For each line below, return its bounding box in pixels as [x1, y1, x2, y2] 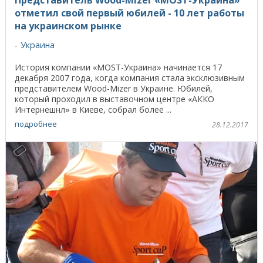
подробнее [15, 119, 57, 130]
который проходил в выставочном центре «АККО [15, 93, 214, 104]
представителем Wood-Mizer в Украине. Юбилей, [15, 82, 213, 94]
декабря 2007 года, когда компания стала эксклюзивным [15, 72, 245, 83]
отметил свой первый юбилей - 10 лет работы [15, 6, 244, 19]
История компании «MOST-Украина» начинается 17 [15, 61, 222, 73]
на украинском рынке [15, 19, 122, 32]
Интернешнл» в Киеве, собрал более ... [15, 103, 171, 115]
